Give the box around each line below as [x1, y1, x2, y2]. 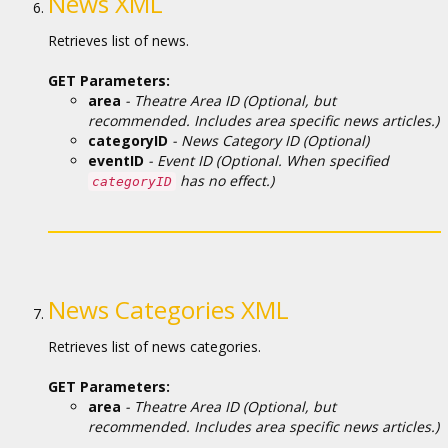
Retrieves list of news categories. [47, 337, 261, 356]
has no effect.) [175, 171, 274, 190]
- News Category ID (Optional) [167, 131, 369, 150]
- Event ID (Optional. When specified [143, 151, 389, 170]
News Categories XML [47, 293, 289, 326]
